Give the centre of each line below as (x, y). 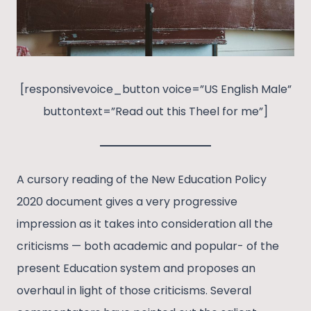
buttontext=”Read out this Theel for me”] (155, 111)
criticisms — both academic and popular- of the (148, 246)
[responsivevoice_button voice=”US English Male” (155, 89)
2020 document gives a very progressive (127, 201)
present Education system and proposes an (136, 268)
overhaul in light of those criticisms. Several (134, 290)
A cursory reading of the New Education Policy (142, 179)
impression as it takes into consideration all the (145, 224)
